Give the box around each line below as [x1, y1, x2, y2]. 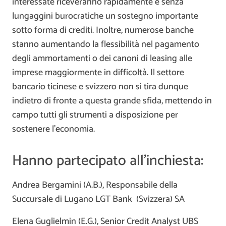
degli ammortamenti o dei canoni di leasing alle [12, 50, 192, 66]
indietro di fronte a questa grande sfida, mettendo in [12, 93, 212, 108]
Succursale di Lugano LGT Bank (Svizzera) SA [12, 192, 185, 207]
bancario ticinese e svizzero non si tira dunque [12, 79, 188, 94]
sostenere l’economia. [12, 121, 95, 137]
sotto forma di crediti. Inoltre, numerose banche [12, 22, 194, 38]
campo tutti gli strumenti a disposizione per [12, 107, 178, 123]
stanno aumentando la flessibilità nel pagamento [12, 36, 199, 52]
